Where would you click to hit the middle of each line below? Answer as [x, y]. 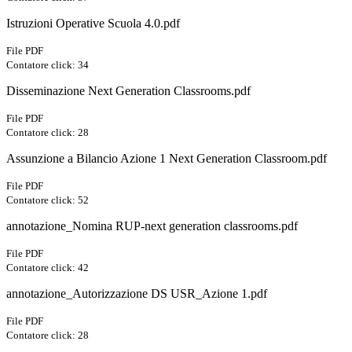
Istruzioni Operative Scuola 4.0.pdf [93, 24]
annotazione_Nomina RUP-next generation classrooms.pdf [152, 226]
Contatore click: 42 [48, 268]
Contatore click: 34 [48, 65]
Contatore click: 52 [48, 200]
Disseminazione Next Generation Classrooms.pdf [128, 91]
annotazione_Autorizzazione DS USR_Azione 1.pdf [137, 294]
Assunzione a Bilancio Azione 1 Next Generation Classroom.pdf [167, 159]
